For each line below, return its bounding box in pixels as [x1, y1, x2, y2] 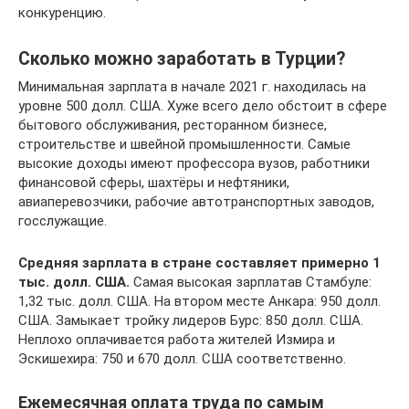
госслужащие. [18, 212, 107, 229]
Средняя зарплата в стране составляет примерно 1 [18, 254, 381, 271]
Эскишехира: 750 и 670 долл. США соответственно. [18, 350, 346, 367]
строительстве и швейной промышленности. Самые [18, 135, 351, 152]
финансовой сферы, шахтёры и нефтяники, [18, 173, 289, 191]
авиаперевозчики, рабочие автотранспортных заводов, [18, 193, 374, 210]
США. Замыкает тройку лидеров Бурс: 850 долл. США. [18, 311, 363, 329]
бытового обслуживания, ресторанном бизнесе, [18, 116, 327, 133]
